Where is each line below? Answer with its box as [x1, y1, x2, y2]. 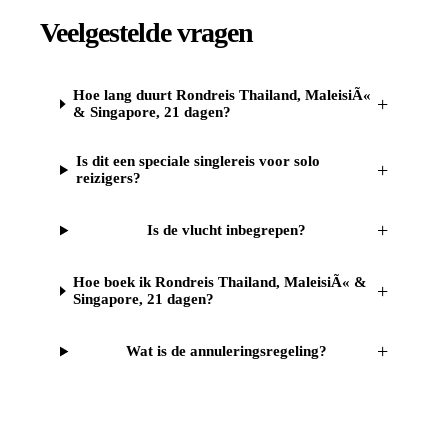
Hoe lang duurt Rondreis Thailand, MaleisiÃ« [72, 87, 371, 104]
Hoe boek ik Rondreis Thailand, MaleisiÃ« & [72, 274, 367, 291]
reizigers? [75, 170, 141, 187]
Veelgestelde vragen [40, 17, 253, 49]
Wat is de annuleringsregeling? [125, 343, 327, 360]
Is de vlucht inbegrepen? [146, 222, 306, 239]
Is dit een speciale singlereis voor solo [75, 153, 320, 170]
